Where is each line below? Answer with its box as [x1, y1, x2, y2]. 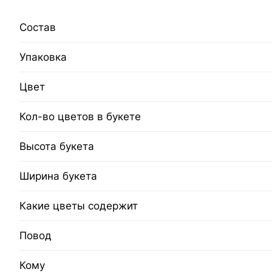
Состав [19, 21, 56, 34]
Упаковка [19, 51, 67, 64]
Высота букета [19, 140, 94, 153]
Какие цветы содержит [19, 200, 138, 212]
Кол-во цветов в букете [19, 110, 141, 123]
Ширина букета [19, 170, 97, 183]
